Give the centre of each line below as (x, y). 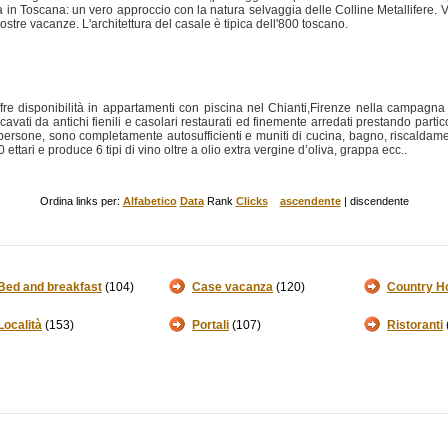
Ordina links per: (81, 201)
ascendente (310, 201)
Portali (210, 325)
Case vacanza (232, 287)
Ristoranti (415, 325)
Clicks (251, 201)
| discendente (374, 201)
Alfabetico (149, 201)
